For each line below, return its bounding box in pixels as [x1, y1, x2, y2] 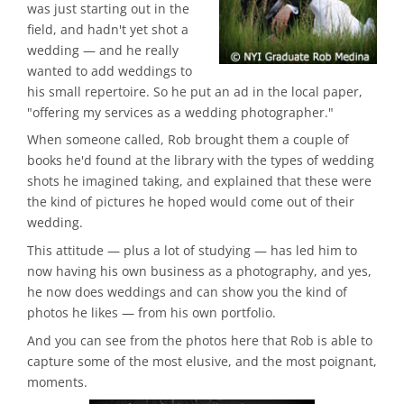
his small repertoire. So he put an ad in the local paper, [27, 82, 363, 100]
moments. [27, 372, 87, 390]
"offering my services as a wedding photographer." [27, 103, 334, 121]
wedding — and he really [27, 41, 179, 59]
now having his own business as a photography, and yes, [27, 262, 372, 280]
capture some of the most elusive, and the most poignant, [27, 352, 377, 370]
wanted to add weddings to [27, 61, 192, 79]
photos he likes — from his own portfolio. [27, 304, 276, 322]
